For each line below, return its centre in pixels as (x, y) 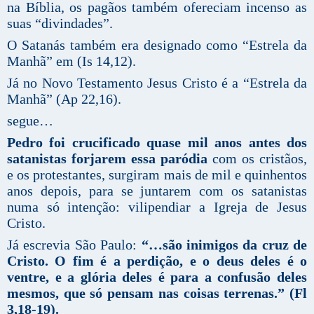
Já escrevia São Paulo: (74, 245)
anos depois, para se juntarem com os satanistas (157, 191)
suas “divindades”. (60, 23)
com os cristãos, (257, 159)
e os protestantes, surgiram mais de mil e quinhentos (157, 175)
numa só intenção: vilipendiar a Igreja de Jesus (157, 207)
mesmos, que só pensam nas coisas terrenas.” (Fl (157, 293)
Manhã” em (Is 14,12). (71, 61)
